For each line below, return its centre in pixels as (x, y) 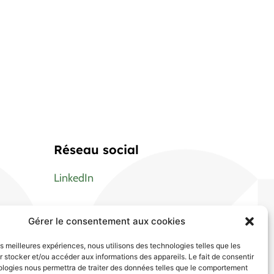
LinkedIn (74, 178)
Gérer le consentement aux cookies (107, 221)
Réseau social (97, 149)
